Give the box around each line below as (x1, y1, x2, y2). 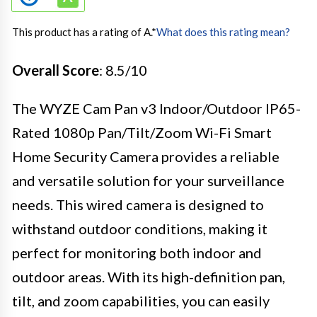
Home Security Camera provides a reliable (12, 147, 279, 165)
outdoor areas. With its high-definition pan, (12, 267, 285, 285)
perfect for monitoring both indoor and (12, 243, 262, 261)
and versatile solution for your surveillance (12, 171, 284, 189)
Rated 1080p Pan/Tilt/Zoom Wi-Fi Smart (12, 123, 272, 141)
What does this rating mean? (156, 25, 290, 38)
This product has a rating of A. (12, 25, 151, 38)
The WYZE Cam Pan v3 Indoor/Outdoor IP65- (12, 99, 301, 117)
